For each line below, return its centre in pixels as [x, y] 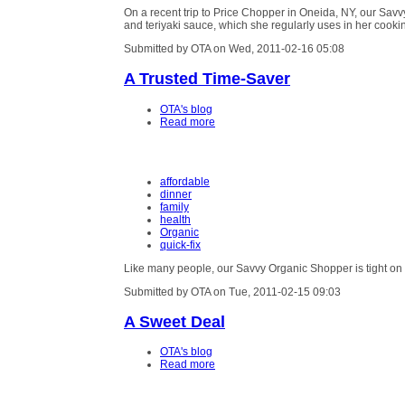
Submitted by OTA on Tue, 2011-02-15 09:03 [232, 292]
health [175, 219]
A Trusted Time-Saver [207, 79]
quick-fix [180, 245]
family [174, 207]
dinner [176, 194]
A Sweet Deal [174, 322]
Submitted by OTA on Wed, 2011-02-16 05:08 [234, 49]
